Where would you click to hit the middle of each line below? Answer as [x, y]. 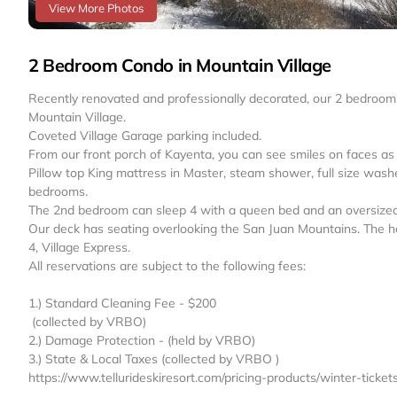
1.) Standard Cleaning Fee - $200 [122, 303]
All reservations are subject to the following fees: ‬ [169, 265]
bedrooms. [58, 191]
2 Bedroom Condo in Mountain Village [180, 65]
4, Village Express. [79, 247]
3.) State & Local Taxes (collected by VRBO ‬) [154, 358]
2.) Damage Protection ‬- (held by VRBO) [142, 340]
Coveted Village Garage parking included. [145, 135]
